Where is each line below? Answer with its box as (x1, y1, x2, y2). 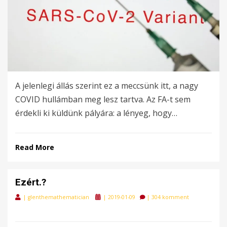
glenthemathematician (28, 193, 89, 201)
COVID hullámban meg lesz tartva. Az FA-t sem (15, 93, 191, 105)
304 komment (152, 193, 189, 201)
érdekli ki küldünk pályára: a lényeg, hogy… (15, 107, 177, 119)
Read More (15, 142, 54, 152)
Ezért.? (15, 176, 46, 188)
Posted (95, 193, 112, 200)
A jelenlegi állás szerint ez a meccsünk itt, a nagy (15, 80, 198, 91)
